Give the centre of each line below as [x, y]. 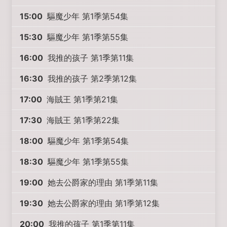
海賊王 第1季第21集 [81, 99]
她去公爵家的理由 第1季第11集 [102, 182]
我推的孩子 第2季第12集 [91, 79]
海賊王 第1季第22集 [82, 120]
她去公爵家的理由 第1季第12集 [103, 203]
